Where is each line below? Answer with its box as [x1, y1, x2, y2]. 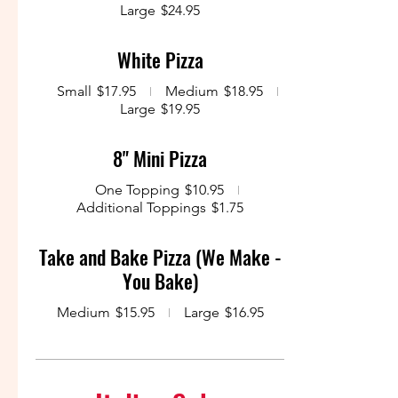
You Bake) [122, 267, 198, 295]
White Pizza [116, 45, 203, 74]
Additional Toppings [76, 199, 206, 216]
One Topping [95, 181, 179, 198]
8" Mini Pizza [113, 144, 207, 172]
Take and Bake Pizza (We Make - [38, 243, 282, 271]
